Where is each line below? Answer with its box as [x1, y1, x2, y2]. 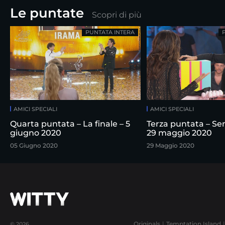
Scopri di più [92, 10, 142, 20]
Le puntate [10, 5, 84, 21]
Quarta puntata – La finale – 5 [10, 119, 126, 129]
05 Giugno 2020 [10, 141, 58, 149]
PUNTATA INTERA [85, 29, 135, 36]
